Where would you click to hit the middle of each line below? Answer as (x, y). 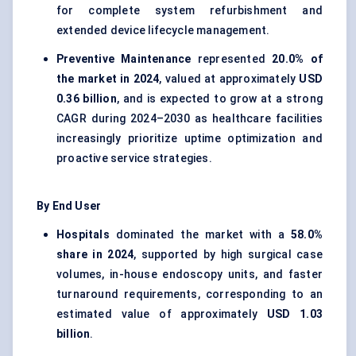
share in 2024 (95, 255)
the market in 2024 (108, 79)
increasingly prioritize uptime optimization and (190, 139)
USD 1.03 (294, 314)
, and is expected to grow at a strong (219, 99)
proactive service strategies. (134, 159)
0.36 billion (87, 99)
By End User (69, 206)
